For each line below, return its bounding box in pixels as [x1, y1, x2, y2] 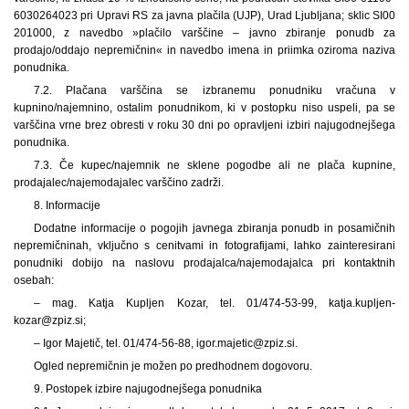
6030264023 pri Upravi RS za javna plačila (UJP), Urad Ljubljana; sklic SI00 [14, 8, 395, 22]
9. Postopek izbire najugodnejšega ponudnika [33, 382, 262, 395]
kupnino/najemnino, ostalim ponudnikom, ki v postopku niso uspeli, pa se [14, 100, 395, 114]
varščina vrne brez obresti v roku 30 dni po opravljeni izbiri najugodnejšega [14, 118, 395, 131]
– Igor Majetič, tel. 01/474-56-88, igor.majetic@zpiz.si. [33, 336, 298, 350]
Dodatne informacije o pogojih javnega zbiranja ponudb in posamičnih [33, 221, 395, 235]
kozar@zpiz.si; [14, 313, 86, 327]
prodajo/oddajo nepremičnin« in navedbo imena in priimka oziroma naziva [14, 43, 395, 57]
